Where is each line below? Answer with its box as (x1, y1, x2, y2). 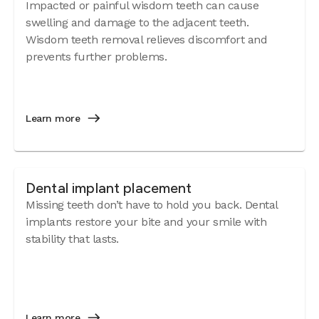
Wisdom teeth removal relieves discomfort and (26, 33, 267, 46)
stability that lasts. (26, 232, 119, 246)
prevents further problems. (26, 50, 167, 63)
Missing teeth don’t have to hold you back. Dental (26, 198, 278, 211)
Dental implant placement (26, 179, 192, 197)
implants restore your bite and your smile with (26, 215, 266, 229)
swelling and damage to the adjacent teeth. (26, 16, 249, 29)
